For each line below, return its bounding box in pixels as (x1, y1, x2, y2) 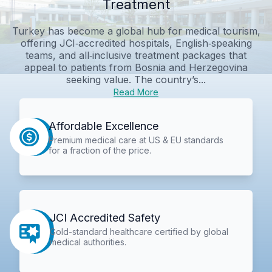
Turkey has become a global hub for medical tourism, (12, 24, 260, 37)
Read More (114, 86, 158, 97)
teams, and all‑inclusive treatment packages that (25, 49, 246, 61)
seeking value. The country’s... (66, 73, 206, 86)
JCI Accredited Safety (50, 211, 161, 225)
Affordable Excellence (48, 119, 158, 132)
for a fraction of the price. (48, 144, 151, 155)
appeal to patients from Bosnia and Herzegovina (24, 61, 248, 73)
